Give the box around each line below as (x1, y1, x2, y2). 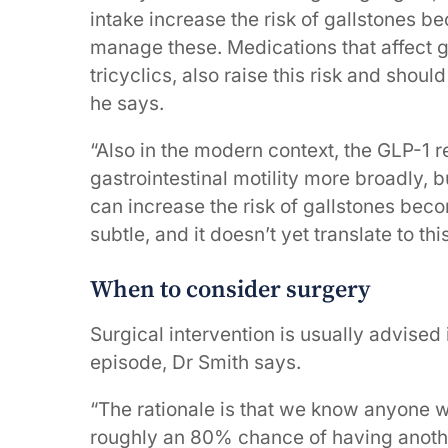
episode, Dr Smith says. (90, 350, 301, 374)
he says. (90, 92, 164, 116)
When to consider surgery (90, 274, 371, 305)
